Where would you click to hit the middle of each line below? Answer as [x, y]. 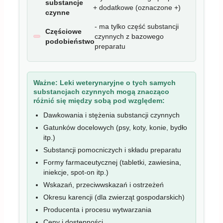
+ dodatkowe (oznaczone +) [137, 7]
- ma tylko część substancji [137, 26]
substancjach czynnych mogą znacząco [101, 91]
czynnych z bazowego [129, 36]
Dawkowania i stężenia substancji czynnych [111, 115]
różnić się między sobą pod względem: [99, 100]
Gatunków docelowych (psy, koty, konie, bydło [115, 127]
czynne [57, 12]
